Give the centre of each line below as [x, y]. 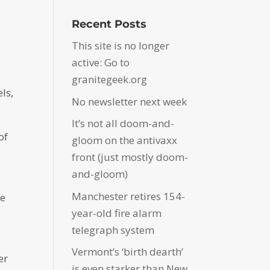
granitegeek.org [110, 80]
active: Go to [101, 63]
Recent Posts [109, 24]
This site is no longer [121, 46]
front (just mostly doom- [130, 157]
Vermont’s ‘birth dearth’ [128, 252]
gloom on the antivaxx [125, 140]
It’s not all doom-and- [123, 124]
